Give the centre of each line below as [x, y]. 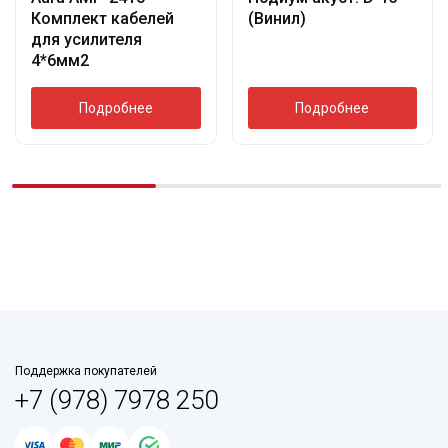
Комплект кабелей [102, 18]
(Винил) [276, 18]
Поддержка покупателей [86, 370]
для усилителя [86, 39]
